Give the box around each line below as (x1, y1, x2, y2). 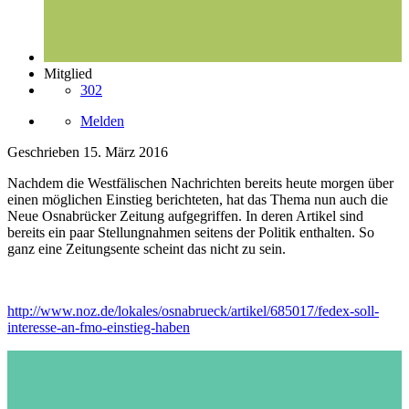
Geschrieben (7, 143, 83, 160)
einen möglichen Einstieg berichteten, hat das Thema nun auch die (7, 191, 388, 207)
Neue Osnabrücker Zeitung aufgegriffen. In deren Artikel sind (7, 207, 363, 224)
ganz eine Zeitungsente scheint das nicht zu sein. (7, 240, 286, 257)
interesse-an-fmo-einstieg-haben (7, 319, 190, 335)
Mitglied (44, 65, 92, 81)
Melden (80, 112, 124, 129)
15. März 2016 (83, 143, 168, 160)
